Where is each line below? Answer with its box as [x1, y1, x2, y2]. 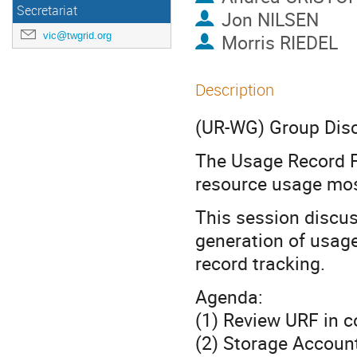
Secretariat [17, 2, 77, 19]
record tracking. [195, 250, 325, 277]
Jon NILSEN [221, 6, 319, 33]
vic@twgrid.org [43, 29, 112, 42]
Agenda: [195, 284, 263, 310]
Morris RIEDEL [221, 29, 338, 56]
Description [195, 79, 274, 100]
